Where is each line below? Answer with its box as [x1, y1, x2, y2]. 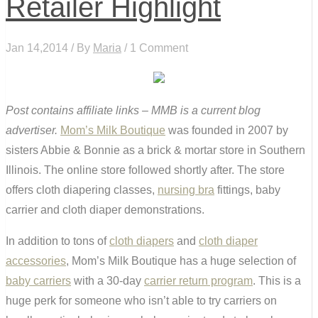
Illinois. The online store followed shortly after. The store [6, 164, 285, 177]
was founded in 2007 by [165, 124, 288, 137]
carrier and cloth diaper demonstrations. [6, 204, 204, 216]
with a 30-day [71, 275, 144, 287]
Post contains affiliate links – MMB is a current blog [6, 104, 261, 117]
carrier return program [144, 275, 253, 287]
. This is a [253, 275, 301, 287]
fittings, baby [214, 184, 280, 197]
